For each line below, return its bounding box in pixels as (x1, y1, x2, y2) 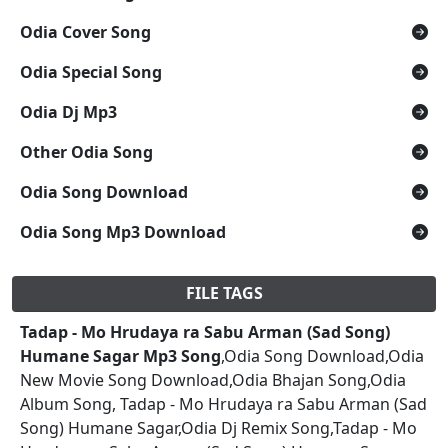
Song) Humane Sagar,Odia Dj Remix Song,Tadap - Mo (20, 416, 417, 439)
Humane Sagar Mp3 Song (20, 344, 221, 367)
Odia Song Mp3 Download (20, 220, 226, 243)
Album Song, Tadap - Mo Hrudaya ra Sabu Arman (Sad (20, 392, 427, 415)
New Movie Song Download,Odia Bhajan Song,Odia (20, 368, 406, 391)
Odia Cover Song (20, 20, 151, 43)
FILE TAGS (185, 281, 263, 304)
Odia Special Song (20, 60, 162, 83)
